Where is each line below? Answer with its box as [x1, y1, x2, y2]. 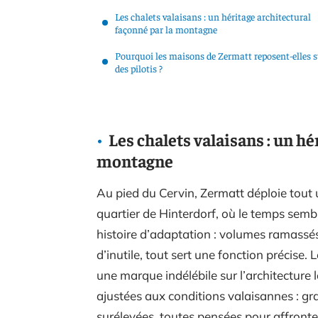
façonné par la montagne [115, 23, 217, 35]
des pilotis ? [115, 62, 163, 75]
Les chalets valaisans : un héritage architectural [115, 10, 311, 23]
